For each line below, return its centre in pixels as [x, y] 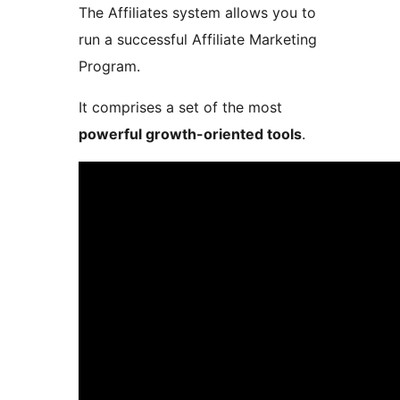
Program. [109, 67]
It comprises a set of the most [180, 108]
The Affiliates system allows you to [197, 13]
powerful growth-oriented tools [190, 134]
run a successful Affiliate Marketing [198, 40]
